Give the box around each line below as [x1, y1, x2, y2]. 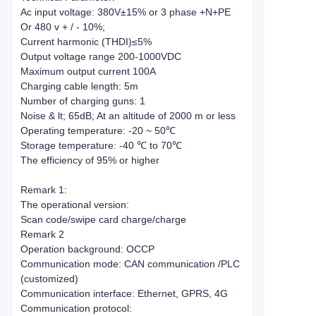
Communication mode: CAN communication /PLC [20, 258, 240, 269]
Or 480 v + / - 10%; [20, 21, 105, 32]
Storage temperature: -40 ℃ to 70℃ [20, 140, 182, 151]
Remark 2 [20, 229, 64, 240]
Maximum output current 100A [20, 66, 156, 77]
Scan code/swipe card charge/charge [20, 214, 186, 225]
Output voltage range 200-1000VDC [20, 51, 181, 62]
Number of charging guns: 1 [20, 95, 145, 107]
